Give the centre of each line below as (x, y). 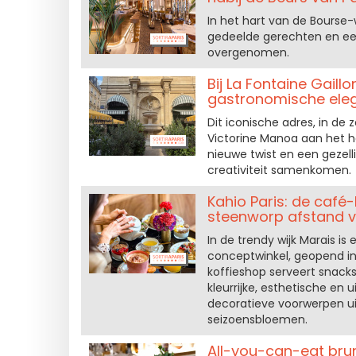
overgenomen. (248, 52)
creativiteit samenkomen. (279, 170)
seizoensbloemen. (257, 319)
